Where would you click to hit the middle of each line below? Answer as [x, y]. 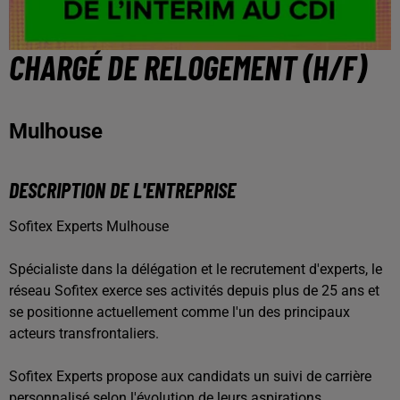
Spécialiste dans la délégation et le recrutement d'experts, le [196, 269]
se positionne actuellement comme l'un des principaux [179, 312]
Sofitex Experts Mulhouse [89, 226]
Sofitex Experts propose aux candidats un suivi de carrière [190, 376]
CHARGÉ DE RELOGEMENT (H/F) [187, 67]
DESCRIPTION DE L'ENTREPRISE [122, 190]
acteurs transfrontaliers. [84, 333]
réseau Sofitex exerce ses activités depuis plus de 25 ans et [194, 291]
